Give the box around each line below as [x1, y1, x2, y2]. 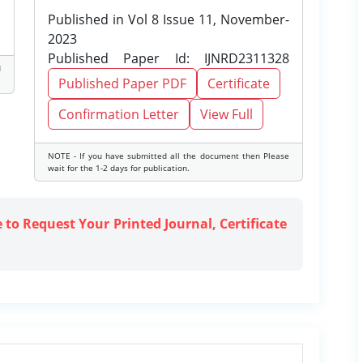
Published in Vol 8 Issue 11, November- [48, 11, 289, 28]
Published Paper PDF [58, 75, 186, 92]
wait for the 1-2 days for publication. [48, 162, 190, 173]
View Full [200, 105, 253, 123]
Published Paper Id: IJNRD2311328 [48, 49, 289, 67]
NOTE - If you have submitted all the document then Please [48, 150, 289, 161]
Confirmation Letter [58, 105, 179, 123]
